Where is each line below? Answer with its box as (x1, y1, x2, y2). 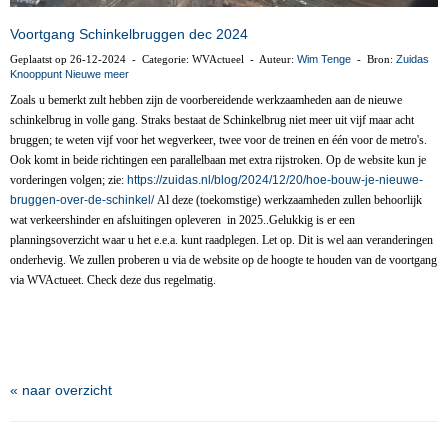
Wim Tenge (297, 53, 351, 65)
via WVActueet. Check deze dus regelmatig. (10, 273, 216, 287)
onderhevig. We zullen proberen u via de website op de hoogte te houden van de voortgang (10, 253, 437, 267)
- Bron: (351, 53, 396, 65)
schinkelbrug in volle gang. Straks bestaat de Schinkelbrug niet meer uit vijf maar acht (10, 113, 414, 127)
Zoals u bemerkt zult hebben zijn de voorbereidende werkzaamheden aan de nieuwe (10, 93, 402, 107)
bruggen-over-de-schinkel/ (10, 193, 157, 207)
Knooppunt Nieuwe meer (10, 68, 129, 80)
